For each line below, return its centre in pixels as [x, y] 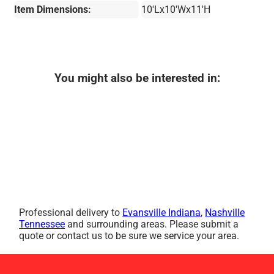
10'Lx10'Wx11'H [176, 9]
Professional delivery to [71, 212]
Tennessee [42, 224]
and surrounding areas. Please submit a [152, 224]
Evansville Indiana [162, 212]
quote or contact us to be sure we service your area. [129, 235]
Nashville [225, 212]
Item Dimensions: [53, 9]
